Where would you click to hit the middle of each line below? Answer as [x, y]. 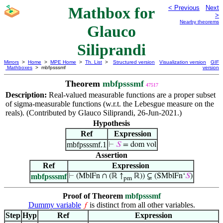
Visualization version [183, 62]
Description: [27, 95]
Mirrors [11, 62]
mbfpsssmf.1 [87, 145]
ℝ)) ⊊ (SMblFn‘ [158, 176]
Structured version [134, 62]
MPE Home [63, 62]
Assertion [111, 155]
